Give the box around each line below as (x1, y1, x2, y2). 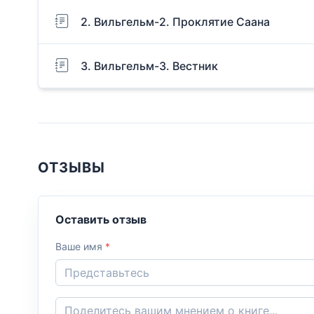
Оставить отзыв (55, 212, 146, 226)
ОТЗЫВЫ (38, 159, 105, 177)
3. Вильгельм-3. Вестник (81, 58, 218, 73)
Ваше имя (55, 240, 105, 252)
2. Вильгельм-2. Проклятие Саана (81, 14, 270, 29)
